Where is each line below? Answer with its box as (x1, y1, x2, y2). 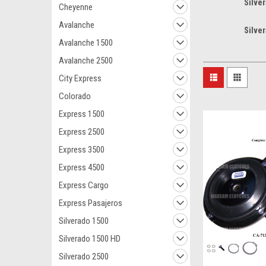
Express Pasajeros (59, 198, 122, 208)
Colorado (59, 91, 91, 102)
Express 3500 (59, 144, 104, 155)
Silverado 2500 (59, 251, 109, 262)
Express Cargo (59, 180, 109, 191)
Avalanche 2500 (59, 55, 113, 66)
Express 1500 (59, 109, 104, 119)
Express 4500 (59, 162, 104, 173)
